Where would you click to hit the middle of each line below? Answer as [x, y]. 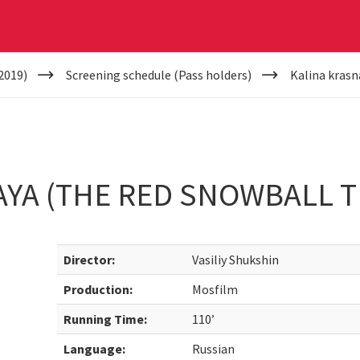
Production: [98, 289]
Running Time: [106, 319]
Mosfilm [215, 289]
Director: [90, 260]
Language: [95, 349]
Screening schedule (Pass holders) [158, 75]
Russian [214, 349]
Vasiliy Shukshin [236, 260]
